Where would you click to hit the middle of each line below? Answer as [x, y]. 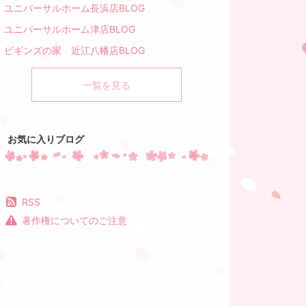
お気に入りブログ [46, 139]
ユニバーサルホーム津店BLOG [70, 29]
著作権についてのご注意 [75, 221]
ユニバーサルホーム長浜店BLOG [74, 8]
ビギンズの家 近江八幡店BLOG [74, 51]
